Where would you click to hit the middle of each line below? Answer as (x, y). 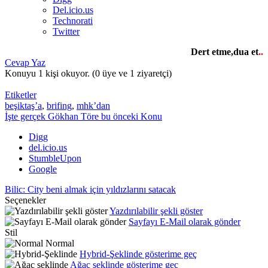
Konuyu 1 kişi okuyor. (48, 74)
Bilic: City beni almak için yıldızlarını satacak (90, 190)
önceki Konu (136, 117)
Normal (59, 243)
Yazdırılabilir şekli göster (156, 211)
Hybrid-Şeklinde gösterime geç (138, 254)
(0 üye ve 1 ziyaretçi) (132, 74)
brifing (59, 106)
